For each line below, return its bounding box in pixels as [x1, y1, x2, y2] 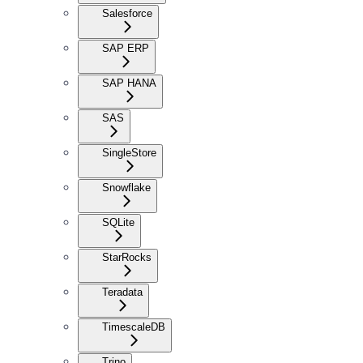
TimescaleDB [102, 320, 165, 333]
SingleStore [102, 146, 156, 159]
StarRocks [102, 250, 152, 263]
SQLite [102, 216, 135, 228]
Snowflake [102, 181, 151, 194]
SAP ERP [102, 41, 149, 54]
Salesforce [102, 6, 152, 19]
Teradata [102, 285, 143, 298]
